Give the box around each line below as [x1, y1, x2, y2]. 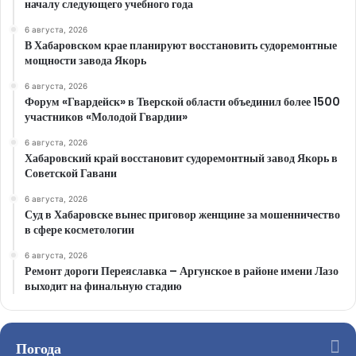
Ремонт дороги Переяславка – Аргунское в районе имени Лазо [25, 263, 339, 280]
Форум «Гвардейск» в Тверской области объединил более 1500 [25, 94, 340, 110]
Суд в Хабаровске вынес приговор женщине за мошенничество [25, 207, 340, 223]
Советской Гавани [25, 165, 117, 182]
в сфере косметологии [25, 222, 134, 238]
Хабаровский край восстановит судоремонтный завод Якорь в [25, 150, 338, 167]
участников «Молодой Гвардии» [25, 109, 188, 126]
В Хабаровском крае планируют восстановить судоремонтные [25, 37, 337, 54]
